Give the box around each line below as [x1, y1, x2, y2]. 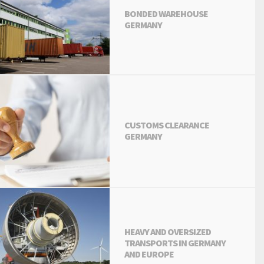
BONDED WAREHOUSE [124, 8, 208, 20]
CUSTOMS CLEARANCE [124, 119, 209, 131]
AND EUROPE [124, 248, 174, 260]
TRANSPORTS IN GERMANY [124, 237, 226, 249]
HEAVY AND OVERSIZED [124, 226, 211, 238]
